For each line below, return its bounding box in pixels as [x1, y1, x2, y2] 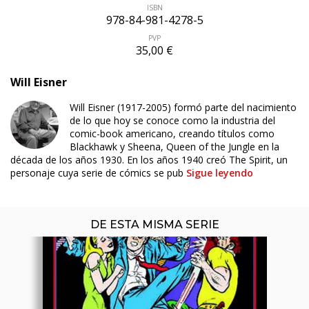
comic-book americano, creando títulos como [70, 127, 275, 141]
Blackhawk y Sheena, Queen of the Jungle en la [70, 140, 279, 154]
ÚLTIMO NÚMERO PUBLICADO [97, 77, 212, 86]
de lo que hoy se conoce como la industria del [70, 114, 275, 128]
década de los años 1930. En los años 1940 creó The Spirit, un [10, 153, 288, 167]
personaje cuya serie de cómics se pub [10, 166, 186, 180]
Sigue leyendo [186, 166, 253, 180]
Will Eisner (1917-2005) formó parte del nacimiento [70, 101, 297, 114]
